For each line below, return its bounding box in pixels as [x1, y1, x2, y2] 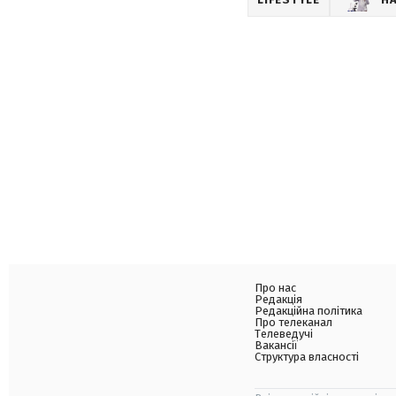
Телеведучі [255, 327, 313, 340]
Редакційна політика [255, 304, 362, 317]
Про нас [255, 281, 296, 294]
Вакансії [255, 339, 298, 352]
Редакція [255, 293, 302, 306]
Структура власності [255, 350, 359, 363]
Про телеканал [255, 316, 332, 329]
